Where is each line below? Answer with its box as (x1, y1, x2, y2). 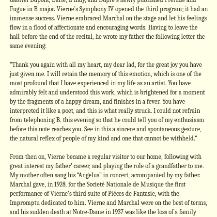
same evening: (9, 42, 46, 49)
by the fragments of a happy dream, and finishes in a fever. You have (9, 97, 185, 105)
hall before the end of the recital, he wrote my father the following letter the (9, 33, 205, 40)
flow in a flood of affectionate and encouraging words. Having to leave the (9, 24, 198, 31)
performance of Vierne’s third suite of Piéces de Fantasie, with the (9, 190, 179, 197)
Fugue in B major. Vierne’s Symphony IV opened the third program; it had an (9, 5, 208, 13)
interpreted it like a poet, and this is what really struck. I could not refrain (9, 107, 200, 114)
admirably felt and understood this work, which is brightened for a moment (9, 88, 205, 96)
